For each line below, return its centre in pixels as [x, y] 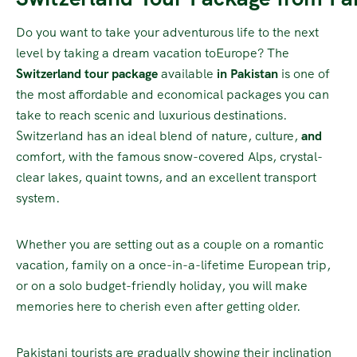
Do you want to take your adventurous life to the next [167, 32]
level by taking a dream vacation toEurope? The [154, 53]
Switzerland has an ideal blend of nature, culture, [159, 135]
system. [38, 198]
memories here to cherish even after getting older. [158, 306]
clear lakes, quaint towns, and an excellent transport [166, 177]
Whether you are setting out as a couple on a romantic [170, 244]
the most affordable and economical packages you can [173, 94]
